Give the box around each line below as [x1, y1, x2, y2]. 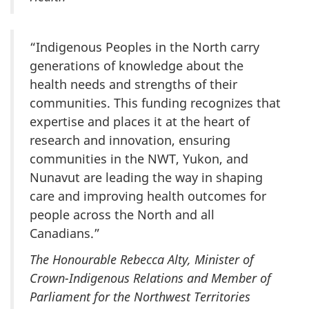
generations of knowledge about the [30, 57, 243, 74]
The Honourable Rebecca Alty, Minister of [30, 251, 254, 268]
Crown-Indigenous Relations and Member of [30, 270, 271, 287]
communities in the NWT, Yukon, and [30, 150, 248, 167]
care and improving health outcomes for [30, 187, 266, 204]
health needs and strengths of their [30, 75, 237, 92]
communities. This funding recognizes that [30, 94, 281, 111]
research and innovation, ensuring [30, 131, 230, 148]
